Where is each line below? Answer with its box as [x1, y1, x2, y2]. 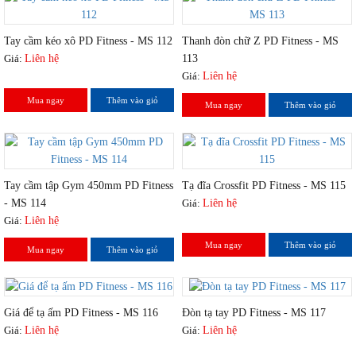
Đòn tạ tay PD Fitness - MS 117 [182, 307, 326, 319]
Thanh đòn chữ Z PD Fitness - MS [182, 34, 339, 47]
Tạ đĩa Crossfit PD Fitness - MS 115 [182, 179, 346, 192]
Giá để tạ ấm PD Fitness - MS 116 [4, 307, 158, 319]
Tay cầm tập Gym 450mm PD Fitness [4, 179, 173, 192]
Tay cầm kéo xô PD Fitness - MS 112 [4, 34, 172, 47]
